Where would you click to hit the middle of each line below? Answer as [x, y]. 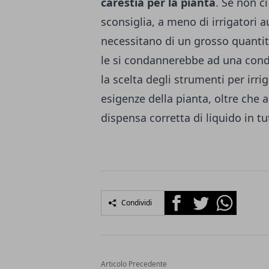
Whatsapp [235, 197]
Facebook [186, 197]
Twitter [204, 197]
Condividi [137, 202]
